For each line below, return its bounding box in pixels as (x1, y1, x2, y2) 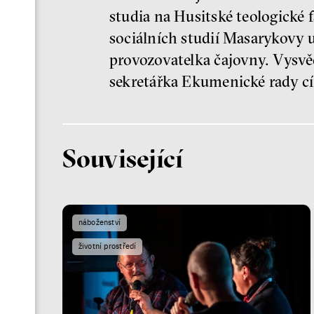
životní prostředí (78, 241, 137, 252)
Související (62, 142, 184, 175)
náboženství (78, 217, 121, 228)
